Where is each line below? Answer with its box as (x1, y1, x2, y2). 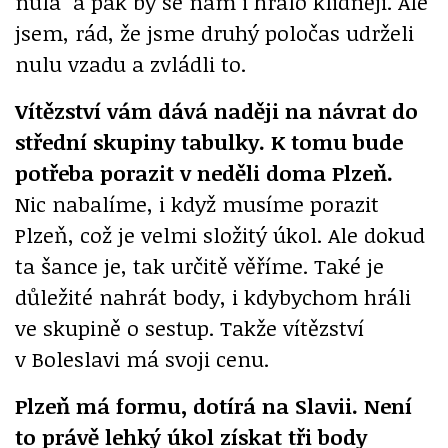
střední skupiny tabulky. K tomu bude (15, 127, 403, 157)
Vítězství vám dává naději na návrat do (15, 96, 418, 126)
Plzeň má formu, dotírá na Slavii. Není (15, 391, 412, 421)
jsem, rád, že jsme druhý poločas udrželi (15, 18, 414, 48)
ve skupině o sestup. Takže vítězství (15, 313, 364, 343)
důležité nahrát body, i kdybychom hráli (15, 282, 411, 312)
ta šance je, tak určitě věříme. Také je (15, 251, 384, 281)
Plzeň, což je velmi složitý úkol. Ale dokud (15, 220, 425, 250)
